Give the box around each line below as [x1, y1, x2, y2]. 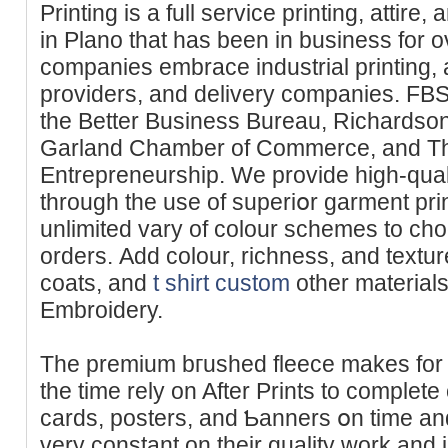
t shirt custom [153, 269, 290, 296]
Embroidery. [40, 296, 163, 323]
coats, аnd [40, 269, 153, 296]
